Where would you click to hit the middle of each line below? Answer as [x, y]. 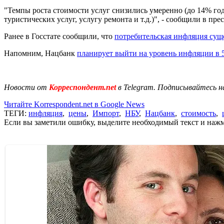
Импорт [106, 113]
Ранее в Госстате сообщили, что [59, 36]
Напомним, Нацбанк [40, 53]
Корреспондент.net [82, 87]
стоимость [198, 113]
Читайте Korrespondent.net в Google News [74, 104]
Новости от [25, 87]
